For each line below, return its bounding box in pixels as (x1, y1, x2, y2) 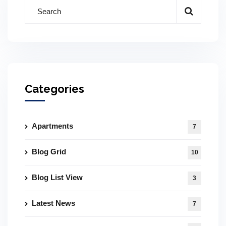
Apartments (32, 122, 73, 130)
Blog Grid (32, 147, 66, 156)
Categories (25, 82, 84, 95)
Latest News (32, 199, 75, 207)
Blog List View (32, 173, 83, 182)
